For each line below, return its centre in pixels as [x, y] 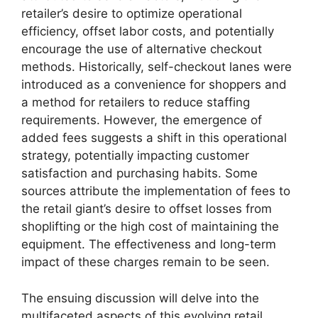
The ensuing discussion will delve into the [140, 298]
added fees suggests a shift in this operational [154, 138]
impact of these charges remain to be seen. [146, 262]
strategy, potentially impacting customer [135, 156]
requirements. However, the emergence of [142, 120]
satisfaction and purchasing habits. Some [139, 174]
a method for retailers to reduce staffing [136, 103]
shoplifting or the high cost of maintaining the [150, 227]
